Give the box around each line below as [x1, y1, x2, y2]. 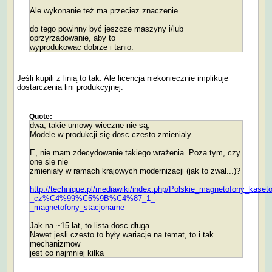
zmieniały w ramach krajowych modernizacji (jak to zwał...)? [30, 166, 240, 175]
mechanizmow [30, 239, 80, 248]
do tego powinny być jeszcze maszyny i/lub [30, 24, 183, 33]
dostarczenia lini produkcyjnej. [17, 82, 123, 92]
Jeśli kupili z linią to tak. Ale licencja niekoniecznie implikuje [17, 73, 228, 83]
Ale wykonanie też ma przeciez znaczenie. [30, 5, 180, 15]
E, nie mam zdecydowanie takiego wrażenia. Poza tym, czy [30, 148, 240, 157]
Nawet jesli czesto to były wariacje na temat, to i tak [30, 229, 214, 239]
